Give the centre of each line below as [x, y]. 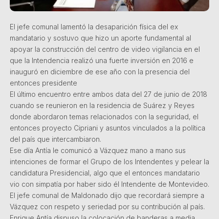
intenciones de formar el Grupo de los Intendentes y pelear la [109, 161]
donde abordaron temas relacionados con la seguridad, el [104, 116]
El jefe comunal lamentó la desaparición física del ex [94, 26]
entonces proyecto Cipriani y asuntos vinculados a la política [108, 128]
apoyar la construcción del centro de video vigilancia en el [105, 49]
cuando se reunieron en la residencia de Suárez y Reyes [102, 105]
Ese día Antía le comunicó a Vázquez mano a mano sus [98, 150]
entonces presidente [44, 83]
